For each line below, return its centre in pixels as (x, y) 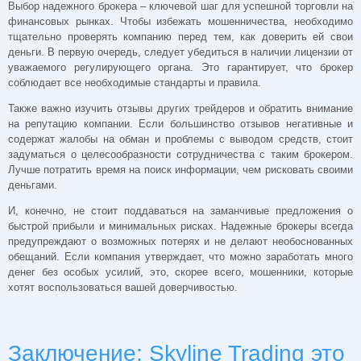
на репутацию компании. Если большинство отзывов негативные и (180, 124)
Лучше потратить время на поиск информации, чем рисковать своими (180, 170)
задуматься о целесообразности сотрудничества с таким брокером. (180, 155)
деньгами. (33, 185)
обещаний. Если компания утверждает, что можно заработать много (180, 256)
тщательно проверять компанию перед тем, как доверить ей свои (180, 37)
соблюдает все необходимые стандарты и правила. (135, 83)
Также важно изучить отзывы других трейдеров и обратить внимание (180, 109)
